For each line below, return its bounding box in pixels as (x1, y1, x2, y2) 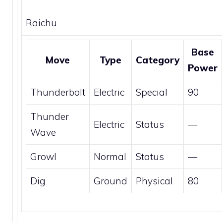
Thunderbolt (30, 86, 85, 98)
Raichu (26, 17, 57, 29)
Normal (94, 150, 126, 163)
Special (136, 86, 167, 98)
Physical (136, 174, 173, 187)
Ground (94, 174, 127, 187)
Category (136, 54, 179, 66)
